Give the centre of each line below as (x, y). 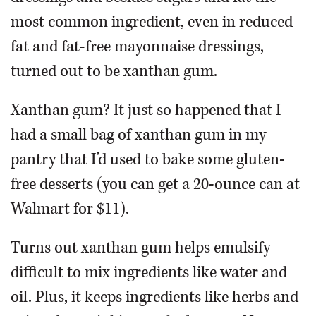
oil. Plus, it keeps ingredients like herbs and (154, 297)
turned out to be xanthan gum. (114, 71)
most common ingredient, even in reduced (152, 22)
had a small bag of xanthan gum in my (138, 135)
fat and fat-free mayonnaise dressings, (137, 47)
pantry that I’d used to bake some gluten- (148, 159)
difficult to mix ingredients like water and (149, 272)
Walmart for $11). (70, 209)
